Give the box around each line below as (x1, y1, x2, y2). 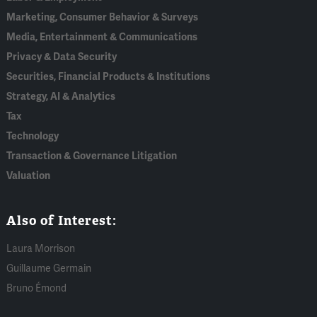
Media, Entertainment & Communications (6, 30, 198, 43)
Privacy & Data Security (6, 50, 117, 63)
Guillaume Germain (6, 262, 92, 275)
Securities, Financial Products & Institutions (6, 70, 211, 83)
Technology (6, 129, 59, 142)
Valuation (6, 169, 51, 182)
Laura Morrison (6, 242, 76, 255)
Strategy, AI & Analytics (6, 90, 116, 103)
